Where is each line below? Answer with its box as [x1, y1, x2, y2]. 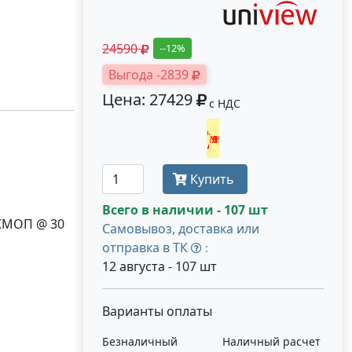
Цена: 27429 [102, 89, 196, 110]
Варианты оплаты [102, 302, 212, 320]
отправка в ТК [102, 239, 191, 256]
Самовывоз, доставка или [102, 220, 259, 237]
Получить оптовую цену [145, 130, 305, 147]
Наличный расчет [222, 334, 321, 349]
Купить [186, 170, 237, 188]
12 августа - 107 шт [102, 258, 217, 275]
